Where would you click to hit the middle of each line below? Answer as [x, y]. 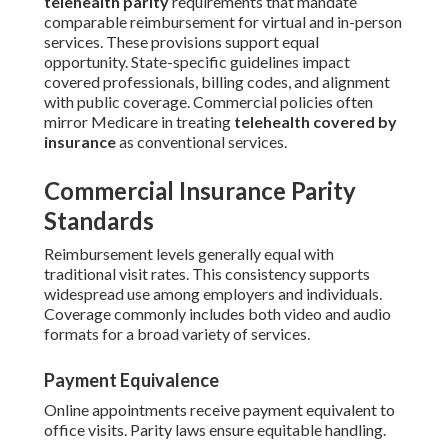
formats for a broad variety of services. [177, 334]
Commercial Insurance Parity [200, 191]
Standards [99, 221]
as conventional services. [201, 142]
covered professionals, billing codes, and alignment [217, 82]
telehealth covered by [315, 122]
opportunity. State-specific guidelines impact [197, 62]
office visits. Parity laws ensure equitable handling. [215, 430]
